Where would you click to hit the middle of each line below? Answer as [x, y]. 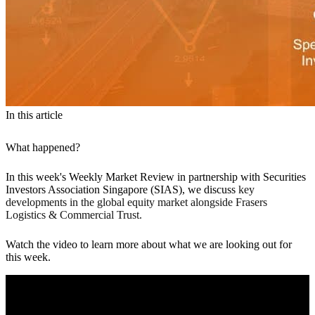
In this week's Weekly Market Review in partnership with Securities [156, 176]
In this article [34, 115]
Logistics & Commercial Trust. [74, 214]
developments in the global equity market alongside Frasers [136, 202]
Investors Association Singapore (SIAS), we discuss [122, 189]
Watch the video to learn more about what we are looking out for [149, 244]
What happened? [46, 147]
